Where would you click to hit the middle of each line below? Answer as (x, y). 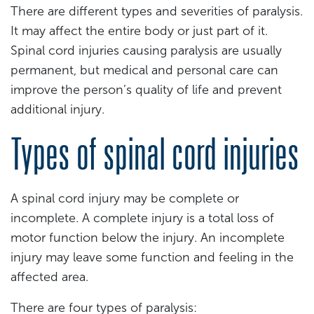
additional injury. (57, 109)
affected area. (49, 277)
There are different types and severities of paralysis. (157, 11)
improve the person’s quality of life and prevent (146, 90)
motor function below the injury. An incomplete (148, 238)
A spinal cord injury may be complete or (125, 199)
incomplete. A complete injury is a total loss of (142, 218)
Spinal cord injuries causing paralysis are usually (146, 50)
